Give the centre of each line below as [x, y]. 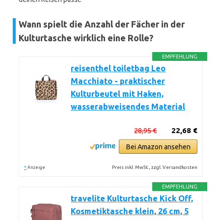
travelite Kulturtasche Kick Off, [132, 198]
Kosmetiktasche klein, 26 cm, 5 [130, 211]
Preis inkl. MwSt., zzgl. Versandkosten [155, 167]
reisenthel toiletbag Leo [118, 68]
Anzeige [36, 167]
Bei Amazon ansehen [158, 147]
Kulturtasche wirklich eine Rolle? [86, 38]
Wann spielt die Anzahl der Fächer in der [102, 24]
